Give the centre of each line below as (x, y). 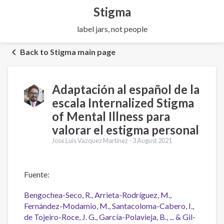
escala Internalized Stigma (123, 103)
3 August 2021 (152, 140)
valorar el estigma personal (125, 130)
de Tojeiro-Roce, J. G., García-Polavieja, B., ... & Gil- (110, 217)
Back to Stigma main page (68, 52)
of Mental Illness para (111, 116)
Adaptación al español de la (126, 89)
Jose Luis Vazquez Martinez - (92, 140)
